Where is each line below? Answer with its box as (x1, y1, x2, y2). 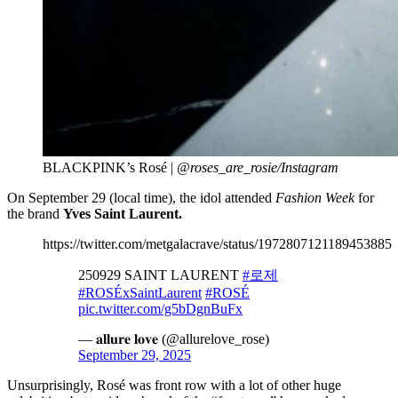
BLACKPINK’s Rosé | (43, 159, 177, 175)
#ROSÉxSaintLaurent (78, 284, 202, 300)
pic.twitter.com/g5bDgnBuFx (78, 300, 243, 316)
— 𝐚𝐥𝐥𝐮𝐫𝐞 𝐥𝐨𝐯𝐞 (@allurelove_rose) (78, 330, 269, 346)
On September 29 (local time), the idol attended (7, 189, 275, 205)
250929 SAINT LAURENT (78, 267, 243, 283)
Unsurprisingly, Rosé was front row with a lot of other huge (7, 377, 341, 393)
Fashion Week (275, 189, 358, 205)
